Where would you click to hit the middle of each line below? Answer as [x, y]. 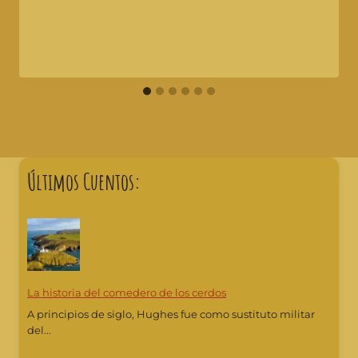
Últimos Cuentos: [84, 181]
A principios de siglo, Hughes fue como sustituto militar [171, 314]
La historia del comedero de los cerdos [127, 293]
